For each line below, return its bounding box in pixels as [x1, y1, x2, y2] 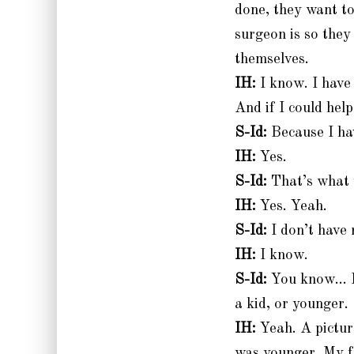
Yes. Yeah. [256, 199, 327, 213]
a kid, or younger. [235, 297, 348, 311]
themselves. [235, 52, 309, 66]
